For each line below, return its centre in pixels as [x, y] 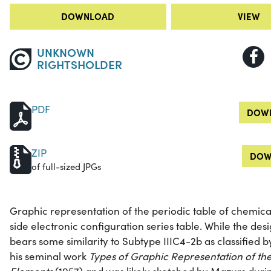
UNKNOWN [65, 52]
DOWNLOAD [88, 16]
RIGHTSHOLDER [79, 64]
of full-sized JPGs [66, 167]
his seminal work [49, 256]
